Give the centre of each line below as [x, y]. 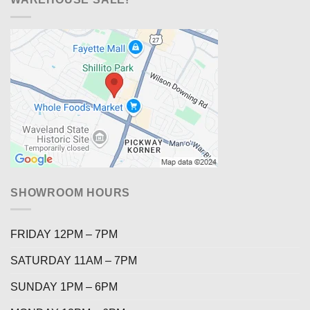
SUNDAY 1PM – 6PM [64, 287]
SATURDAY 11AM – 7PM [74, 261]
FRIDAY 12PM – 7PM [64, 235]
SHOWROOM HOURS [71, 192]
